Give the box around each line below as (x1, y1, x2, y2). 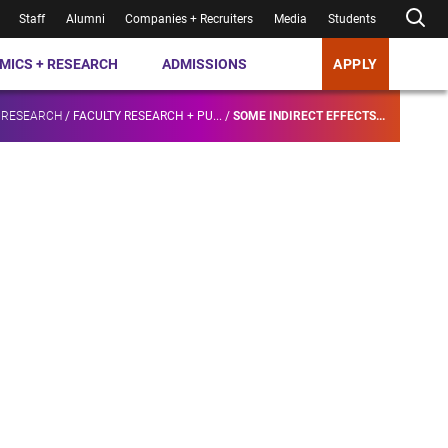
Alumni (65, 12, 105, 26)
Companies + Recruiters (125, 12, 254, 26)
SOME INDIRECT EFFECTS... (233, 109, 385, 124)
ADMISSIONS (162, 55, 248, 72)
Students (328, 12, 377, 26)
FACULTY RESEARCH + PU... (73, 109, 222, 124)
